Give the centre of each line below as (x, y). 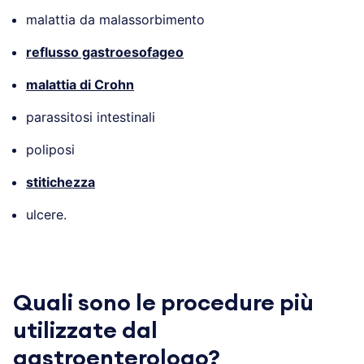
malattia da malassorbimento (115, 19)
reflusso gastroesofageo (105, 52)
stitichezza (61, 182)
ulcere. (46, 214)
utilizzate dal (85, 330)
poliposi (50, 149)
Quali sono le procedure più (163, 303)
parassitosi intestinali (91, 117)
